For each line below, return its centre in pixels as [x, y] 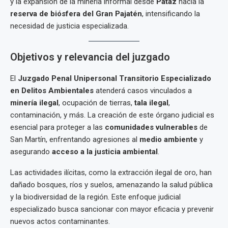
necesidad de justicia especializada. [69, 26]
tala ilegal [151, 103]
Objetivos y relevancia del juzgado [90, 57]
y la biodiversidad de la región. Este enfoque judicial [95, 197]
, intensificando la [171, 14]
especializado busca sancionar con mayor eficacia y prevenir [112, 209]
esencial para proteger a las [58, 127]
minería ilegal [34, 103]
